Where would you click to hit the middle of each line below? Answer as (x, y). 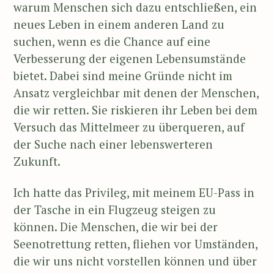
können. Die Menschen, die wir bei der (116, 226)
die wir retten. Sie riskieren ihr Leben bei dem (135, 110)
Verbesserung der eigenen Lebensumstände (130, 59)
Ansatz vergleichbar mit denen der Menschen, (136, 93)
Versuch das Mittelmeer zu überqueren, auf (129, 127)
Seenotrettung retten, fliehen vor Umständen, (135, 243)
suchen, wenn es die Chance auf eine (112, 42)
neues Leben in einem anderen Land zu (119, 24)
